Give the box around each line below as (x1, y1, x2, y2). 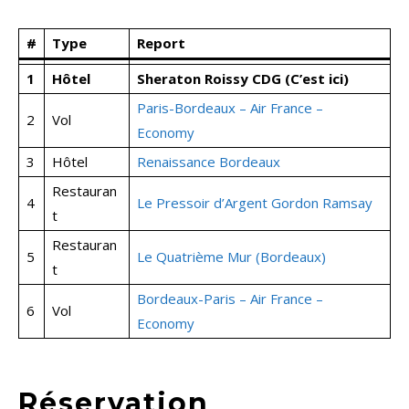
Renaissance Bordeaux (137, 152, 280, 172)
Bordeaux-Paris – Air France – (137, 289, 323, 309)
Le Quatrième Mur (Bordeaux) (137, 247, 326, 267)
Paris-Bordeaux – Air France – (137, 99, 323, 118)
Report (137, 34, 185, 53)
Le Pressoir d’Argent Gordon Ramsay (137, 194, 372, 213)
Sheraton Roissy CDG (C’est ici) (137, 69, 349, 89)
